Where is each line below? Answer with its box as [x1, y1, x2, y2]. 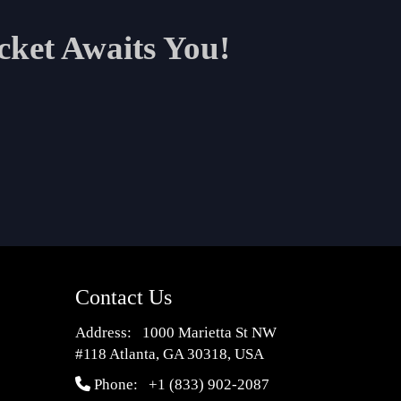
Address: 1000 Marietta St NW [74, 324, 277, 342]
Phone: [90, 376, 149, 394]
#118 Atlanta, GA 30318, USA [74, 346, 264, 363]
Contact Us [74, 286, 172, 310]
